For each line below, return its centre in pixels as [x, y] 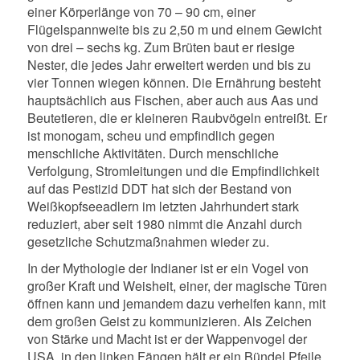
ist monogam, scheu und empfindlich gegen [151, 136]
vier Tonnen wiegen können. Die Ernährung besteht [174, 83]
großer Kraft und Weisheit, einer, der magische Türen [177, 286]
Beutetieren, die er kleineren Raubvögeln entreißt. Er [177, 118]
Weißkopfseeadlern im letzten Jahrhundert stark [163, 207]
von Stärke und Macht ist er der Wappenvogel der [167, 339]
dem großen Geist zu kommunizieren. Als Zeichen [169, 321]
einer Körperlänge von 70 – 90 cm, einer [141, 12]
